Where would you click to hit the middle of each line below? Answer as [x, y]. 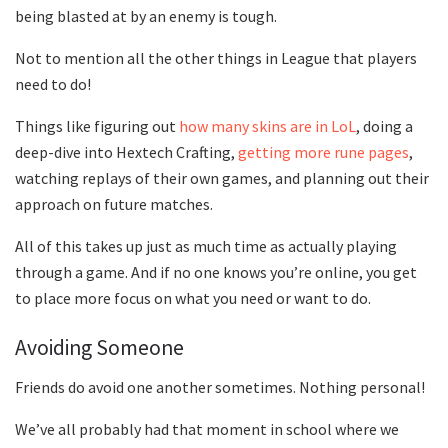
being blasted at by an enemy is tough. [147, 16]
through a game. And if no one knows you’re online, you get [216, 272]
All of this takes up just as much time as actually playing [206, 246]
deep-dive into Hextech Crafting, [126, 152]
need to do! [53, 84]
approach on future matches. [115, 204]
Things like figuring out [97, 126]
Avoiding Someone [99, 347]
